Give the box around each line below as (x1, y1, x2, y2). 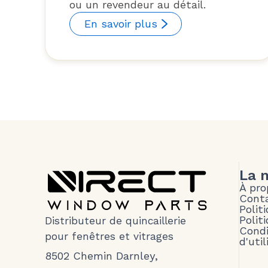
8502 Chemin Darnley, (44, 249, 158, 262)
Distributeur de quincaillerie (44, 214, 186, 227)
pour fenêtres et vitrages (44, 230, 173, 242)
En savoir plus (84, 17, 157, 30)
